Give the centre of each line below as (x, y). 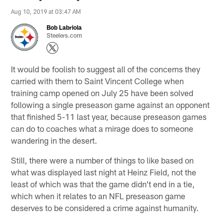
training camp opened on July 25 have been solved (102, 92)
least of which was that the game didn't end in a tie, (103, 184)
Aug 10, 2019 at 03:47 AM (46, 11)
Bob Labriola (64, 27)
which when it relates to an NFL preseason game (98, 195)
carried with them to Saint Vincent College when (98, 81)
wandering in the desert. (54, 140)
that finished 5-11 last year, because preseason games (109, 116)
